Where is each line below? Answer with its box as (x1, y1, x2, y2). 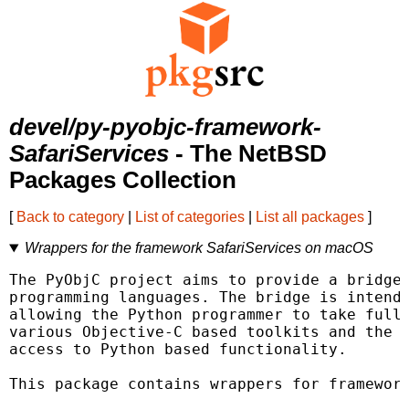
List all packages (256, 209, 364, 225)
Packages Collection (9, 167, 236, 194)
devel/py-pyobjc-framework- (9, 114, 321, 141)
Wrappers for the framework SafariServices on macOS (24, 240, 373, 257)
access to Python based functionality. (9, 341, 347, 359)
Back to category (16, 209, 124, 225)
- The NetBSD (169, 141, 327, 167)
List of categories (135, 209, 245, 225)
